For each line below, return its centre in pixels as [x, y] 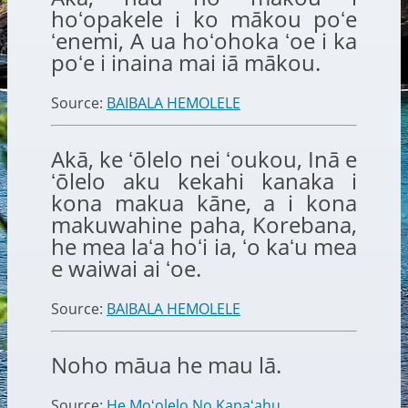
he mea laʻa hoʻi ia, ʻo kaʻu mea [204, 247]
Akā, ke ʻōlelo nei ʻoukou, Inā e [204, 159]
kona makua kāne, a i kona [204, 203]
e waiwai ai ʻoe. [126, 269]
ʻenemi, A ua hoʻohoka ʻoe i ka [204, 41]
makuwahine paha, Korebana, [204, 225]
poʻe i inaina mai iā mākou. [186, 63]
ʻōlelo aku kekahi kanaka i [204, 181]
